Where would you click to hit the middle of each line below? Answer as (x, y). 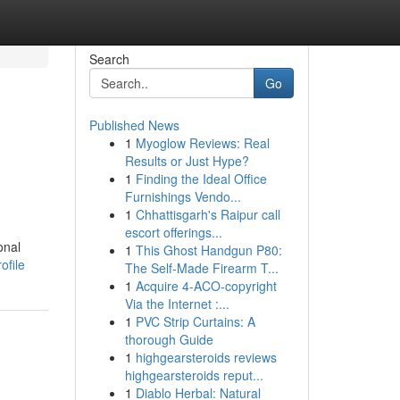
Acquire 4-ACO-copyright (206, 286)
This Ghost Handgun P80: (208, 250)
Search (109, 59)
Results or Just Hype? (187, 161)
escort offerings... (173, 232)
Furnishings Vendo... (183, 196)
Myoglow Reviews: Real (202, 143)
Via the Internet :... (177, 304)
